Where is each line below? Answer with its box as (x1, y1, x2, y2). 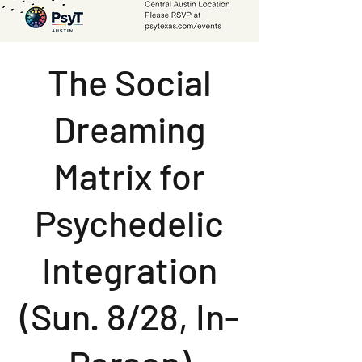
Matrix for (53, 153, 205, 197)
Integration (41, 246, 217, 291)
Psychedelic (35, 200, 224, 244)
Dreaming (53, 106, 205, 150)
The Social (47, 59, 212, 103)
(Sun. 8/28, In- (19, 293, 239, 338)
